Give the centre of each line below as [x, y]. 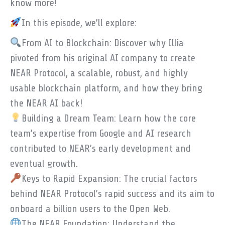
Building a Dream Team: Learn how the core [108, 118]
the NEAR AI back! [46, 103]
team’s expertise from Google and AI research [101, 133]
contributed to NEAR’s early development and [100, 148]
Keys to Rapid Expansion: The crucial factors [109, 179]
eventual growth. [44, 163]
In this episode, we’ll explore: [79, 23]
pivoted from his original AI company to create [103, 58]
